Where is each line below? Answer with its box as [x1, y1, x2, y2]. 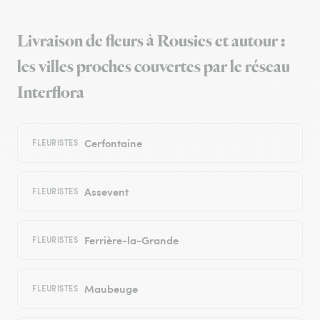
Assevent [84, 184, 129, 199]
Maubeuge [84, 281, 138, 296]
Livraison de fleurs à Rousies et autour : [17, 30, 285, 54]
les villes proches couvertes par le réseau [17, 56, 290, 79]
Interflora [17, 81, 84, 105]
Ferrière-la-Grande [84, 232, 179, 248]
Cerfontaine [84, 135, 142, 151]
